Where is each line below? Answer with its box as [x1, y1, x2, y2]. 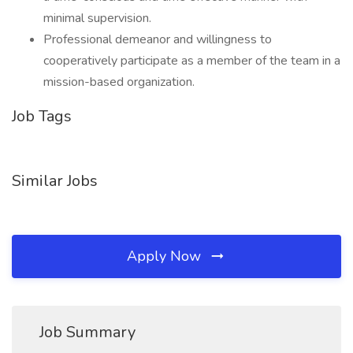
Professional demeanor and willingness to [43, 31, 272, 48]
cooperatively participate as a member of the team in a [43, 52, 340, 69]
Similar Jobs [12, 170, 98, 191]
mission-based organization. [43, 73, 195, 91]
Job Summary [39, 321, 136, 343]
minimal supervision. [43, 9, 151, 27]
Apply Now [127, 247, 205, 266]
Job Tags [12, 106, 72, 127]
